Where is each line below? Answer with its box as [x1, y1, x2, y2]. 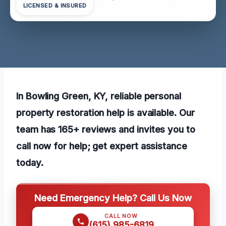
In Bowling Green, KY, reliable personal [16, 90, 181, 101]
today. [16, 156, 43, 168]
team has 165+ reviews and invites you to [16, 123, 195, 135]
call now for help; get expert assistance [16, 140, 187, 151]
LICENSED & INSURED [23, 2, 87, 10]
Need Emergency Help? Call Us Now [34, 192, 192, 203]
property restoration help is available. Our [16, 106, 195, 118]
